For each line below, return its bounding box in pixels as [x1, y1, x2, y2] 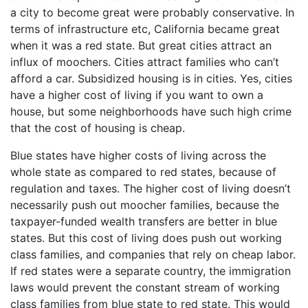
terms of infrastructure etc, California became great [10, 21, 280, 36]
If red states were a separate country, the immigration [10, 263, 291, 278]
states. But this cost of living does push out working [10, 230, 282, 245]
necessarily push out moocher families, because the [10, 197, 279, 212]
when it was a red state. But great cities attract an [10, 38, 272, 52]
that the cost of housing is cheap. [10, 120, 185, 135]
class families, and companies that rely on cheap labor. [10, 247, 296, 261]
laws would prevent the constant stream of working [10, 280, 280, 294]
